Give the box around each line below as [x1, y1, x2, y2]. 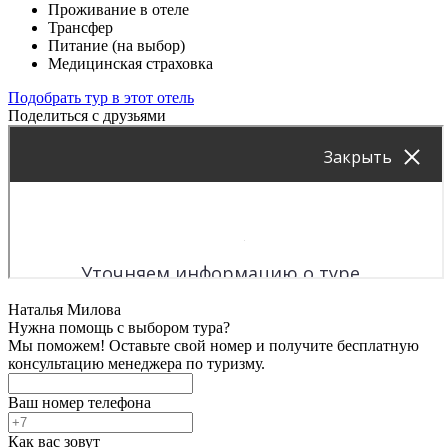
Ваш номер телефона [8, 393, 151, 411]
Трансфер [48, 18, 113, 36]
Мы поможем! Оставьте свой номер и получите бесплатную [8, 336, 419, 354]
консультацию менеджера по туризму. [8, 354, 265, 372]
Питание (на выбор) [48, 36, 185, 54]
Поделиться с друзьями [8, 106, 166, 124]
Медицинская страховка [48, 54, 213, 72]
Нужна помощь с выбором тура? [8, 318, 230, 336]
